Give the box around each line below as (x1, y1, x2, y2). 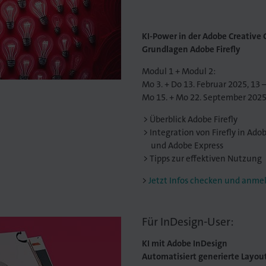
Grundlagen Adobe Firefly (141, 43, 240, 56)
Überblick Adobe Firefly (150, 113, 238, 126)
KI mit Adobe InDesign (141, 237, 227, 250)
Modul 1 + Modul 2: (141, 65, 216, 78)
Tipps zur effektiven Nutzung (150, 153, 262, 165)
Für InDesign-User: (141, 214, 234, 230)
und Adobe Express (150, 140, 223, 152)
